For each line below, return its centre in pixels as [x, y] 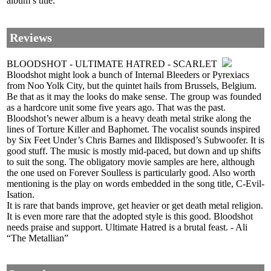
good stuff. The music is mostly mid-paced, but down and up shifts [134, 151]
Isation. [21, 195]
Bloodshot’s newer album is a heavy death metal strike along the [129, 119]
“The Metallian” [38, 238]
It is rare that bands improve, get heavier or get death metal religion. [135, 206]
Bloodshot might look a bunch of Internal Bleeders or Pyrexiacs [128, 75]
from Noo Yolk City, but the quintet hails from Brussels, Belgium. [132, 86]
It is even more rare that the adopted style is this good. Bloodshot [130, 217]
